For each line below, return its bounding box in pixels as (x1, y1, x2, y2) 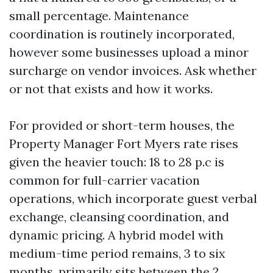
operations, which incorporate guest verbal (9, 191, 257, 206)
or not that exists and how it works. (9, 81, 213, 96)
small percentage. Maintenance (9, 8, 189, 23)
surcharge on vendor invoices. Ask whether (9, 63, 257, 78)
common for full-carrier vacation (9, 172, 200, 188)
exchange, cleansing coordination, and (9, 209, 229, 224)
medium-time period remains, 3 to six (9, 246, 225, 261)
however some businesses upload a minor (9, 44, 249, 60)
